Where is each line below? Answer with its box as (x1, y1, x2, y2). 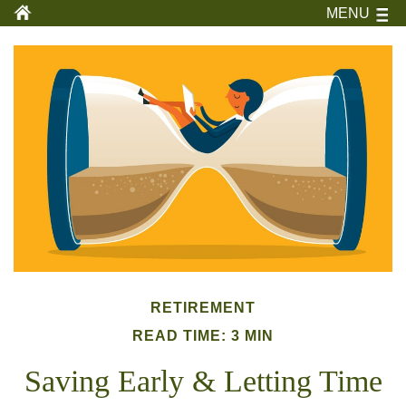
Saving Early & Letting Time (24, 364, 382, 398)
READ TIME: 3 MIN (132, 328, 274, 343)
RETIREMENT (150, 300, 256, 315)
